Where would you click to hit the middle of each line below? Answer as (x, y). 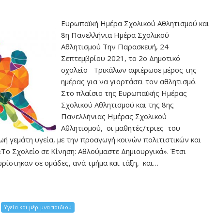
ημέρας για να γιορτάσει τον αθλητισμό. (129, 81)
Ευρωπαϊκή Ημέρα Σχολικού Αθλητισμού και (135, 23)
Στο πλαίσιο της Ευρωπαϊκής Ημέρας (124, 93)
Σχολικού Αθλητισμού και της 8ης (118, 104)
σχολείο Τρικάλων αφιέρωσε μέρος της (129, 70)
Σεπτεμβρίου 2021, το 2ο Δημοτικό (122, 58)
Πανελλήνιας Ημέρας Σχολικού (114, 116)
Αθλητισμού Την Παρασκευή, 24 (115, 46)
